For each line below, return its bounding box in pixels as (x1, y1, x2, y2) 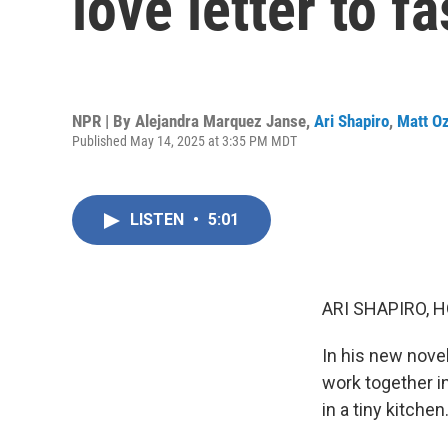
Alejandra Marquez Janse (135, 110, 306, 131)
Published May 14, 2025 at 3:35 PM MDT (72, 132, 297, 149)
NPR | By (72, 110, 135, 131)
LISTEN (130, 210, 188, 229)
